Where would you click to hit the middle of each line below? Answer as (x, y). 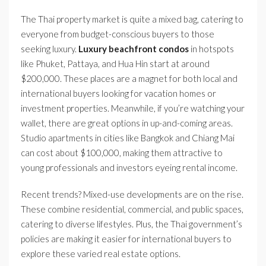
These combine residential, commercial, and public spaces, (132, 209)
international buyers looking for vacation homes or (118, 94)
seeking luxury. (50, 49)
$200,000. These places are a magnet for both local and (129, 79)
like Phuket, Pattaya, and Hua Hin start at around (115, 64)
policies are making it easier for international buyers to (126, 239)
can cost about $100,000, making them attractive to (122, 153)
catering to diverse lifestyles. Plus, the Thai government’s (132, 224)
